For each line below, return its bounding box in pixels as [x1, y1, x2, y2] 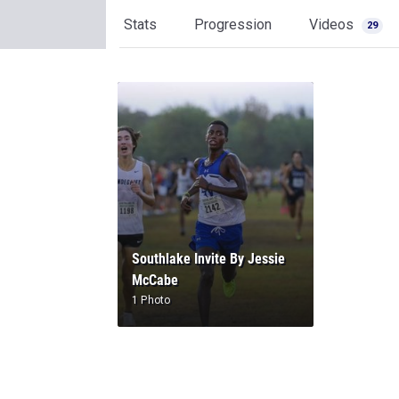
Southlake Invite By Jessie [132, 250, 285, 267]
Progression [194, 16, 272, 33]
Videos [309, 16, 357, 33]
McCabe [132, 272, 178, 289]
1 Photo [132, 294, 171, 306]
